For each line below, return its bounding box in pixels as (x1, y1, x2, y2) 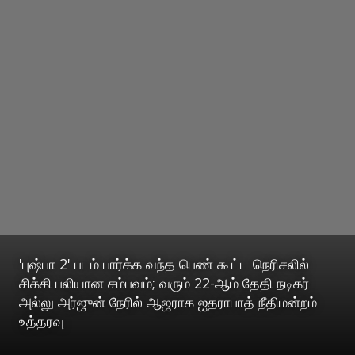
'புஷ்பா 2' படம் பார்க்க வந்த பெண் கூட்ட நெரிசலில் (19, 254, 309, 273)
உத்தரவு (19, 311, 64, 330)
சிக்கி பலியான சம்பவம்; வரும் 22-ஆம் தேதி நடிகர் (19, 273, 309, 292)
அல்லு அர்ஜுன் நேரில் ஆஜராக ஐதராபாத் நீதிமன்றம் (19, 292, 317, 311)
